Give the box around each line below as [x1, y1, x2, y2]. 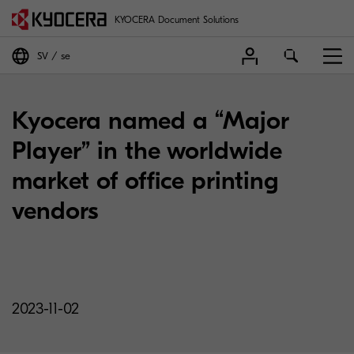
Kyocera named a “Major [12, 106, 289, 135]
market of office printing [12, 166, 279, 195]
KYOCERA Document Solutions [115, 13, 239, 25]
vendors [12, 196, 98, 225]
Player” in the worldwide [12, 136, 282, 165]
